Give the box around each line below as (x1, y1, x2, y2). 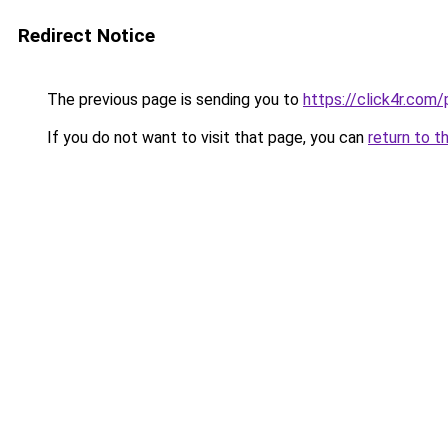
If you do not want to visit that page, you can (43, 128, 368, 147)
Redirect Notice (18, 24, 155, 47)
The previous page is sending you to (43, 90, 303, 109)
